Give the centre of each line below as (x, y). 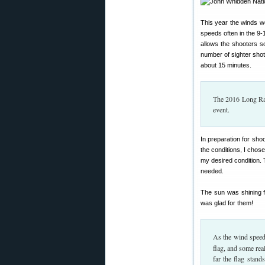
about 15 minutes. (226, 65)
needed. (212, 171)
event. (221, 109)
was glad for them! (227, 203)
